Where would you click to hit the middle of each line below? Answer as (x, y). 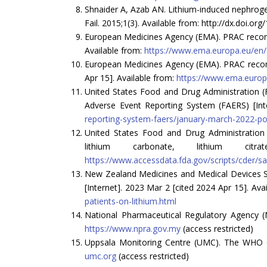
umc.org (100, 256)
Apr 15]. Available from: (131, 77)
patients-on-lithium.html (131, 201)
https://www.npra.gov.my (133, 228)
